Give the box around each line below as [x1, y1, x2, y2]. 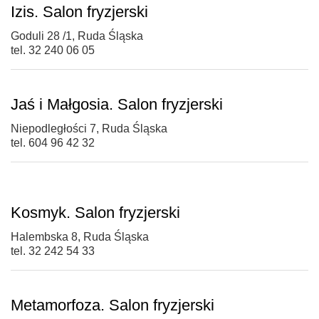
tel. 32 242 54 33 [11, 245, 95, 258]
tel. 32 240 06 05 [11, 44, 95, 57]
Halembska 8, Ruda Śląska [11, 231, 149, 244]
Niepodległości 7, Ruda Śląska [11, 122, 167, 135]
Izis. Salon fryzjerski [11, 3, 148, 21]
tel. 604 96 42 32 [11, 137, 95, 150]
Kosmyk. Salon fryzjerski [11, 204, 180, 222]
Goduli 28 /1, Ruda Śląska [11, 30, 143, 43]
